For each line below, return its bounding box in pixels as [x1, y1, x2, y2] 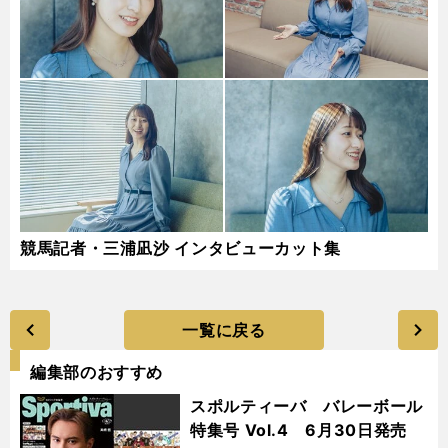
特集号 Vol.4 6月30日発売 [190, 420, 407, 440]
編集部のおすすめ [30, 362, 164, 382]
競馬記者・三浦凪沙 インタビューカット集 [20, 238, 341, 258]
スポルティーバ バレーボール [190, 396, 423, 416]
